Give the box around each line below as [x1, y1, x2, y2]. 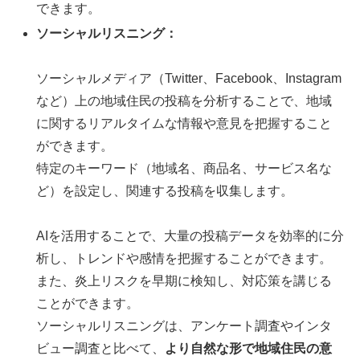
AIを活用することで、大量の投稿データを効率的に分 [36, 228, 345, 243]
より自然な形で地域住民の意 [165, 341, 333, 355]
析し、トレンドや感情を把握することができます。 [36, 251, 333, 265]
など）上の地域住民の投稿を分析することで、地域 [36, 93, 333, 108]
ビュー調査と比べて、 [36, 341, 166, 355]
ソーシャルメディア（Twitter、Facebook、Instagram [36, 71, 342, 85]
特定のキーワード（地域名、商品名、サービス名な [36, 161, 333, 175]
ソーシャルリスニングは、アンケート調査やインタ [36, 318, 333, 333]
